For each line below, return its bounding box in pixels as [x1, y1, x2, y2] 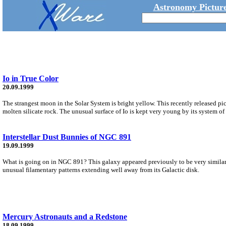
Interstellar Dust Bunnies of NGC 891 [3, 132, 131, 141]
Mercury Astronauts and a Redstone [3, 212, 127, 221]
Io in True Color [3, 74, 59, 83]
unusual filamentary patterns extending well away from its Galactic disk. [3, 165, 199, 174]
